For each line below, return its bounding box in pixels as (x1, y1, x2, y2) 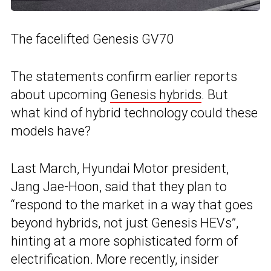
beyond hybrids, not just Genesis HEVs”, (11, 215, 238, 230)
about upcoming (11, 87, 110, 102)
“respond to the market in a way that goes (11, 197, 253, 212)
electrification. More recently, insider (11, 251, 219, 267)
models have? (11, 123, 91, 139)
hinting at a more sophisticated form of (11, 233, 238, 249)
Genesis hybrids (110, 87, 201, 102)
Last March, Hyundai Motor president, (11, 160, 229, 176)
